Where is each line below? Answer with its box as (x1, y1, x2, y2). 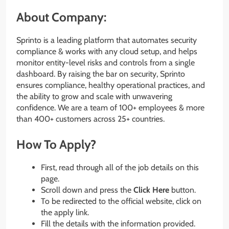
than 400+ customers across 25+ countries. (16, 114, 165, 124)
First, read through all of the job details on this (41, 163, 199, 173)
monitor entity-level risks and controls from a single (16, 58, 195, 68)
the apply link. (41, 208, 89, 218)
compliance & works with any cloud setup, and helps (16, 47, 197, 57)
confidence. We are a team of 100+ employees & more (16, 103, 204, 113)
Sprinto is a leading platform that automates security (16, 35, 197, 45)
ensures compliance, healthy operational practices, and (16, 80, 205, 90)
